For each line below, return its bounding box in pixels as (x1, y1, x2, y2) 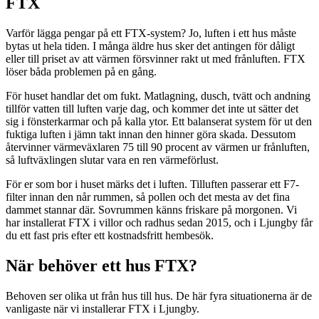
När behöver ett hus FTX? (6, 256, 197, 275)
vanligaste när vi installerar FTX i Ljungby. (6, 302, 199, 315)
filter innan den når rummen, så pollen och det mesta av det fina (6, 190, 290, 203)
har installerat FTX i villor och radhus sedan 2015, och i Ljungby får (6, 216, 313, 229)
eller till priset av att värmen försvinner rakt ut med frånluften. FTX (6, 52, 305, 65)
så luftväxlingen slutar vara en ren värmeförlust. (6, 153, 219, 166)
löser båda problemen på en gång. (6, 65, 157, 78)
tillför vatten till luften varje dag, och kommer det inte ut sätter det (6, 102, 298, 115)
